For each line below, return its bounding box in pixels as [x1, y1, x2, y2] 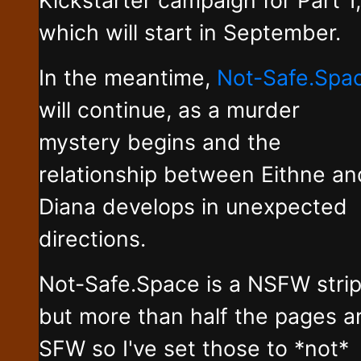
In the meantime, [39, 64, 217, 90]
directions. [39, 225, 146, 251]
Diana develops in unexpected [39, 193, 347, 219]
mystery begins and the [39, 128, 281, 155]
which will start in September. [39, 19, 341, 45]
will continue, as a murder [39, 96, 300, 122]
